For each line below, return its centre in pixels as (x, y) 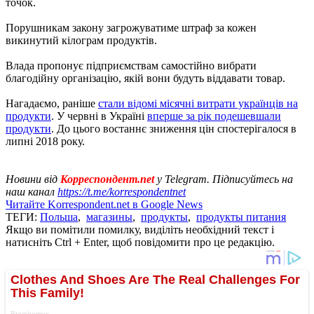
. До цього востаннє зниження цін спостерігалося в (174, 128)
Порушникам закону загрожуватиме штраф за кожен (131, 27)
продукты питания (241, 217)
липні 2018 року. (45, 141)
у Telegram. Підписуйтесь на (225, 179)
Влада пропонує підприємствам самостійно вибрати (131, 65)
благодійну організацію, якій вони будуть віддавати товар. (145, 78)
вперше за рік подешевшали (214, 116)
